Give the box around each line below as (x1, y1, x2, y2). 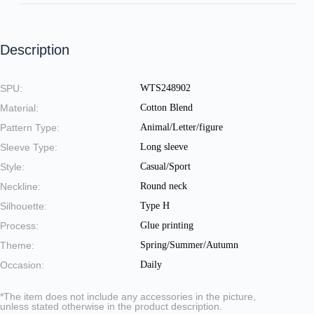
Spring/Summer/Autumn (140, 239, 238, 250)
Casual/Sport (140, 161, 191, 172)
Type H (140, 200, 170, 211)
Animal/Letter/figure (140, 121, 223, 132)
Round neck (140, 180, 187, 191)
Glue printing (140, 219, 193, 231)
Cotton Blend (140, 102, 193, 113)
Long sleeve (140, 141, 188, 152)
